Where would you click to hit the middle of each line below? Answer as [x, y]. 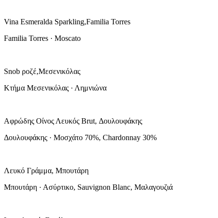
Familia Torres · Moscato [42, 38]
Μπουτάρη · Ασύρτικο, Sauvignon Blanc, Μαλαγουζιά [88, 187]
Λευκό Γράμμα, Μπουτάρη [46, 170]
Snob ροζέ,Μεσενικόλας [42, 71]
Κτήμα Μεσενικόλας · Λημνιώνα [55, 88]
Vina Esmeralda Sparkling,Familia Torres [67, 21]
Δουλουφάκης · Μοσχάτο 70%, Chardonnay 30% [80, 137]
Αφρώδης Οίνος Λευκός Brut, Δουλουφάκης [73, 121]
